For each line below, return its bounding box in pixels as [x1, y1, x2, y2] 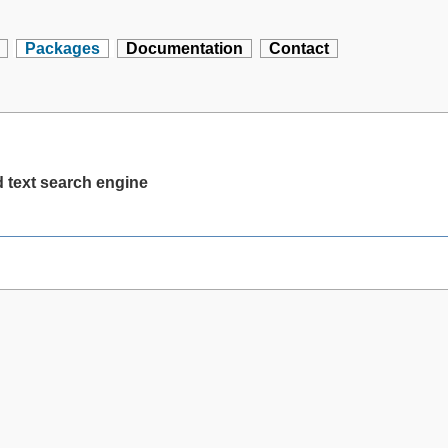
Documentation [126, 40, 244, 57]
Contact [269, 40, 330, 57]
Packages [25, 40, 101, 57]
